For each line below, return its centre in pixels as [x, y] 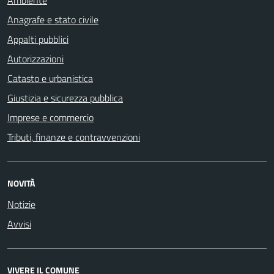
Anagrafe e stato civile [53, 19]
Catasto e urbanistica [50, 78]
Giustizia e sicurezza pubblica [65, 98]
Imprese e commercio [50, 117]
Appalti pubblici [38, 39]
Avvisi [19, 224]
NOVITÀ [21, 183]
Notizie [21, 204]
